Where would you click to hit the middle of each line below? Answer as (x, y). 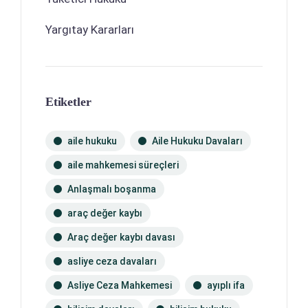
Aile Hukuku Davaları (197, 141)
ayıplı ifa (226, 285)
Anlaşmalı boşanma (112, 189)
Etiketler (68, 101)
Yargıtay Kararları (90, 29)
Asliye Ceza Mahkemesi (120, 285)
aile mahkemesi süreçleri (123, 165)
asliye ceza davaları (112, 261)
